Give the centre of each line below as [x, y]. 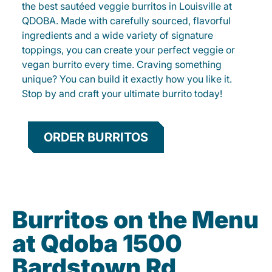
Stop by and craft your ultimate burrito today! [122, 94]
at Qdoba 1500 [97, 243]
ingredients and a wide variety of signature [117, 36]
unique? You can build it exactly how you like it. [127, 79]
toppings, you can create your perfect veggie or [128, 50]
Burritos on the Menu [135, 220]
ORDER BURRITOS [96, 138]
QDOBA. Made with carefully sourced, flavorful [126, 21]
